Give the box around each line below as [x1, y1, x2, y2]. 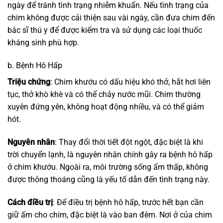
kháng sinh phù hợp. [7, 38, 79, 48]
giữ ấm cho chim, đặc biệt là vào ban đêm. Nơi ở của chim [7, 210, 212, 220]
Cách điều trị [7, 197, 53, 207]
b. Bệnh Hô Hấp [7, 61, 62, 71]
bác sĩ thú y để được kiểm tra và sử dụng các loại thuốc [7, 25, 202, 35]
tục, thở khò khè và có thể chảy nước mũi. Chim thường [7, 90, 201, 100]
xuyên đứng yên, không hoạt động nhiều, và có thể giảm [7, 102, 204, 112]
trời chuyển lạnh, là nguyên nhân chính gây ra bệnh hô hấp [7, 150, 213, 160]
